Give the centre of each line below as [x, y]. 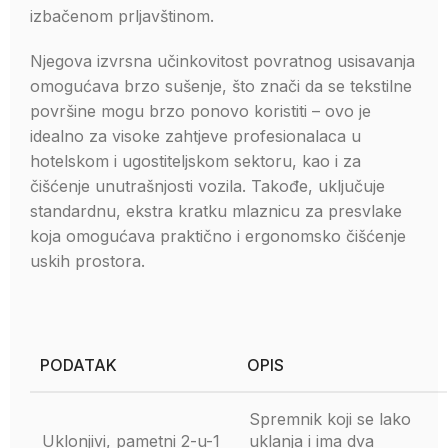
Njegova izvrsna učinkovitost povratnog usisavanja [222, 61]
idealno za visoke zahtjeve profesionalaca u [195, 136]
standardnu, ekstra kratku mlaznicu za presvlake [216, 211]
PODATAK [78, 365]
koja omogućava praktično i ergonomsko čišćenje [218, 236]
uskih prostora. [87, 261]
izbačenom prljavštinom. [122, 16]
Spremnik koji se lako [330, 419]
